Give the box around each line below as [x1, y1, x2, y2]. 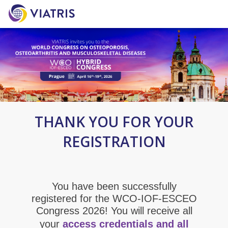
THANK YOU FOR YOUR [35, 111, 193, 131]
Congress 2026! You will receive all [36, 205, 192, 216]
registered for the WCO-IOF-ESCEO [31, 192, 197, 204]
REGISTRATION [62, 131, 166, 151]
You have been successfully [51, 180, 177, 192]
